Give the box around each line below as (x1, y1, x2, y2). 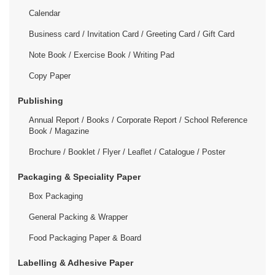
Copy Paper (29, 71, 71, 80)
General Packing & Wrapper (29, 212, 128, 222)
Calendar (29, 8, 60, 18)
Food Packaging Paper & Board (29, 233, 141, 242)
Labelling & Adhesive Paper (18, 257, 133, 268)
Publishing (18, 95, 63, 106)
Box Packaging (29, 191, 83, 201)
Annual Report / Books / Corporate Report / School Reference (29, 115, 247, 125)
